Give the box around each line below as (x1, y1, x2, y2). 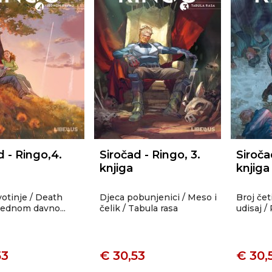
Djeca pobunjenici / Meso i (100, 192, 217, 203)
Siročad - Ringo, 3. (100, 148, 200, 161)
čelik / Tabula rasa (100, 203, 178, 214)
